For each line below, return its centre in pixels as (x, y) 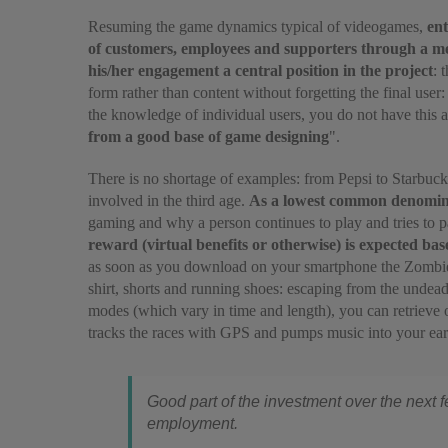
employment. (192, 423)
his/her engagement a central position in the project (260, 70)
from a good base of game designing (208, 136)
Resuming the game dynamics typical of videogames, (257, 26)
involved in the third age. (168, 200)
